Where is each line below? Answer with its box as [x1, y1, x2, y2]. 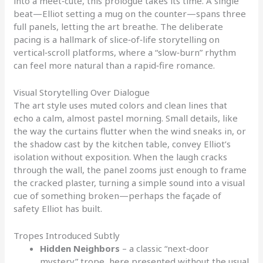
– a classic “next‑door [120, 242, 210, 255]
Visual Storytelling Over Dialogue [14, 86, 150, 99]
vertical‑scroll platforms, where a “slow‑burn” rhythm [14, 46, 237, 59]
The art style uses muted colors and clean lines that [14, 99, 228, 112]
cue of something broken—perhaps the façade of [14, 190, 222, 202]
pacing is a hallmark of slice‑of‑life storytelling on [14, 33, 220, 46]
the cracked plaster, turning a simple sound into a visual [14, 177, 245, 189]
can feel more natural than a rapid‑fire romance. [14, 59, 215, 72]
